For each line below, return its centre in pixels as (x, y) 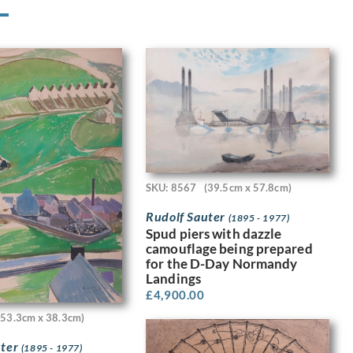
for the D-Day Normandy (222, 264)
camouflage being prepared (229, 249)
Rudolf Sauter (187, 217)
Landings (173, 279)
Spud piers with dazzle (214, 234)
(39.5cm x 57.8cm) (248, 187)
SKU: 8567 (171, 187)
